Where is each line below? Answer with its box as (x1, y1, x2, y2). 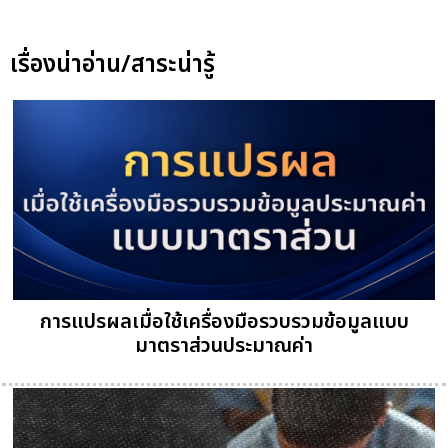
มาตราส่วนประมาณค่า (135, 331, 313, 362)
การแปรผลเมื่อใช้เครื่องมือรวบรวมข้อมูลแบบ (39, 307, 409, 338)
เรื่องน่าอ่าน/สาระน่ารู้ (10, 47, 215, 84)
